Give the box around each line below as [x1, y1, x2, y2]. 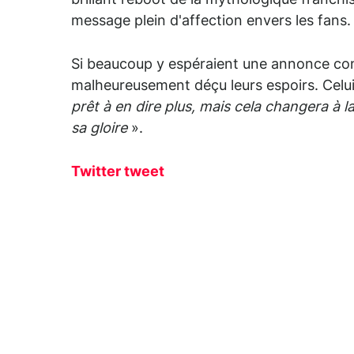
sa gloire [71, 122, 127, 137]
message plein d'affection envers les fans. [71, 14, 351, 29]
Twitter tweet [71, 165, 164, 180]
